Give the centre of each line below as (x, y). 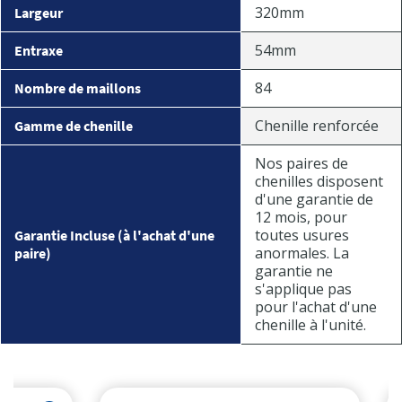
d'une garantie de (314, 199)
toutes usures (302, 235)
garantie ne (294, 271)
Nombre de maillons (78, 88)
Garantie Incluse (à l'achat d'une (114, 235)
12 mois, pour (301, 217)
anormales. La (302, 253)
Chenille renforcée (317, 126)
